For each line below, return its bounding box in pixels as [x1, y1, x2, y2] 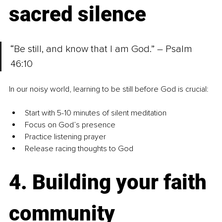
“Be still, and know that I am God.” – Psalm [10, 43, 195, 55]
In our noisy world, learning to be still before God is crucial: [9, 84, 209, 95]
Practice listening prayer [25, 132, 106, 142]
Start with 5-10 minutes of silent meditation [25, 108, 166, 118]
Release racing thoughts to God [25, 144, 133, 154]
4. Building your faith [9, 170, 212, 195]
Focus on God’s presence [25, 120, 115, 130]
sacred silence [9, 2, 146, 27]
